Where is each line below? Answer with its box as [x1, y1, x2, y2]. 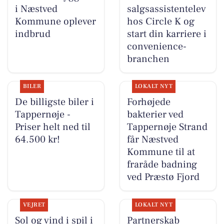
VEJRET [22, 200, 45, 208]
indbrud [14, 27, 50, 41]
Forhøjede [126, 95, 170, 109]
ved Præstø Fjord [126, 170, 199, 184]
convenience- [126, 40, 186, 53]
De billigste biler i [14, 95, 94, 109]
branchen [126, 52, 169, 66]
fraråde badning [126, 158, 197, 171]
